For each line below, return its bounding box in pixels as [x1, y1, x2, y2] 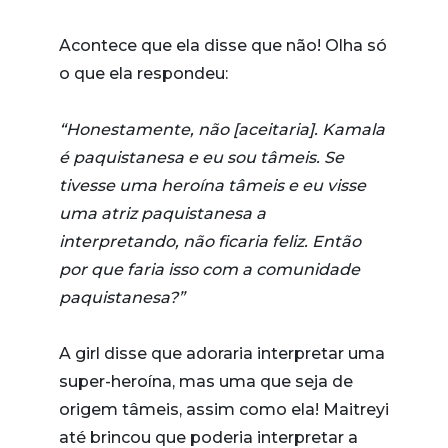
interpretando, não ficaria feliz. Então [59, 231, 361, 251]
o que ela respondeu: [59, 63, 228, 83]
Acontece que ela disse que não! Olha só [59, 35, 387, 55]
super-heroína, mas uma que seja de [59, 371, 353, 391]
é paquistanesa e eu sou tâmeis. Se [59, 147, 344, 167]
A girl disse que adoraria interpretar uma [59, 343, 385, 363]
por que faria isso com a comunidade [59, 259, 360, 279]
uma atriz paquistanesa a [59, 203, 266, 223]
